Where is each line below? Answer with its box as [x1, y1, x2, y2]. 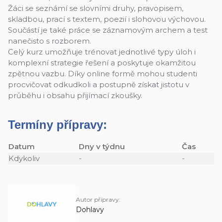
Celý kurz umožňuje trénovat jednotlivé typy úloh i [8, 47, 196, 56]
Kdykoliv [8, 154, 40, 163]
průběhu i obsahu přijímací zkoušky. [8, 91, 142, 100]
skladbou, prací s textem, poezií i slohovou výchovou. [8, 14, 206, 24]
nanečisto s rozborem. [8, 36, 91, 46]
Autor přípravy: [76, 196, 121, 203]
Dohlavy [76, 205, 105, 214]
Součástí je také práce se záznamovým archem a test [8, 25, 208, 35]
